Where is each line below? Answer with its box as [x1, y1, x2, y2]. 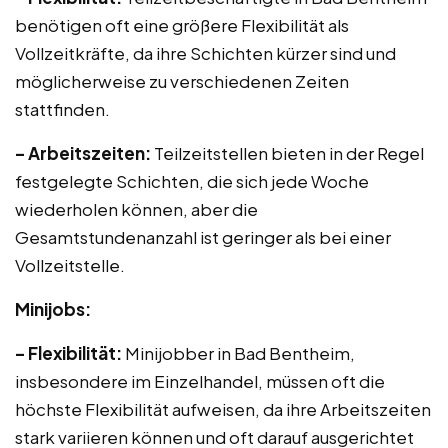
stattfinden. [15, 98, 110, 120]
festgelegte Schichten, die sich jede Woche [15, 170, 369, 192]
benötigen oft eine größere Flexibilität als [15, 14, 349, 36]
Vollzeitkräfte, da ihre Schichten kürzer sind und [15, 42, 396, 64]
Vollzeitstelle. [15, 254, 125, 276]
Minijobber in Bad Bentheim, [122, 342, 355, 364]
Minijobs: [15, 298, 91, 320]
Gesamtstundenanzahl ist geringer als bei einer [15, 226, 391, 248]
